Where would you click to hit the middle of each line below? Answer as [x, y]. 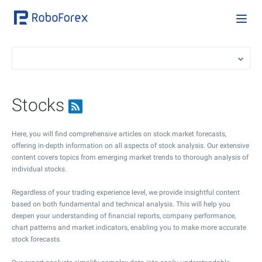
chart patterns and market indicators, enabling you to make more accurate [129, 227]
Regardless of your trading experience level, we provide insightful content [126, 192]
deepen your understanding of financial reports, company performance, [124, 216]
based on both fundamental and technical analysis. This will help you [121, 204]
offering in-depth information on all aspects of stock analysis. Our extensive [130, 146]
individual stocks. [39, 169]
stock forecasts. [37, 239]
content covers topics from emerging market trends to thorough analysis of [130, 157]
